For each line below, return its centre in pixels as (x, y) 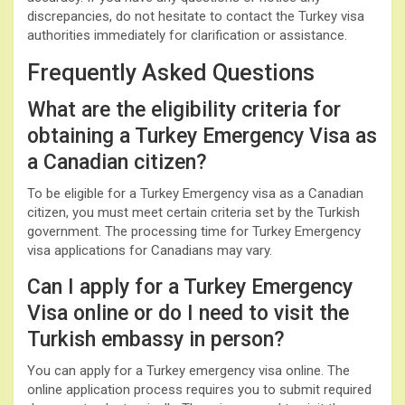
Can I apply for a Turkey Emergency (190, 287)
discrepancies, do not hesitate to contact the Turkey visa (196, 16)
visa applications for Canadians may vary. (150, 250)
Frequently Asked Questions (171, 72)
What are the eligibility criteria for (184, 109)
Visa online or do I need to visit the (188, 313)
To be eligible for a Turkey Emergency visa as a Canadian (195, 193)
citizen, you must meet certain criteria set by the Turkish (193, 212)
